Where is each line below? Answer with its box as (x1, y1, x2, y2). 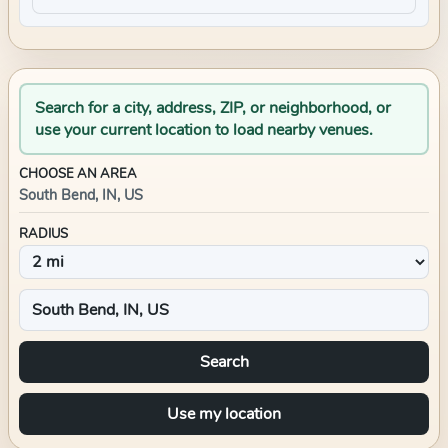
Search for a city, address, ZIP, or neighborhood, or (35, 97, 391, 119)
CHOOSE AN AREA (19, 165, 137, 183)
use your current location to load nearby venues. (35, 119, 373, 141)
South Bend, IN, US (19, 185, 143, 205)
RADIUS (19, 225, 68, 243)
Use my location (167, 403, 281, 425)
